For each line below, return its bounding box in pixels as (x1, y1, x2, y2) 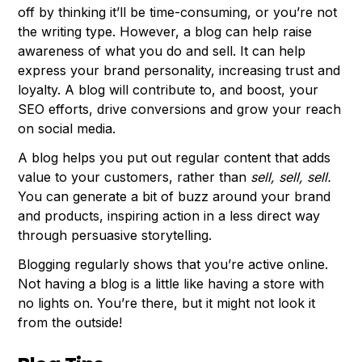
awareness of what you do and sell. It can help (18, 42, 306, 59)
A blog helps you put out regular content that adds (18, 149, 331, 166)
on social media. (18, 120, 116, 137)
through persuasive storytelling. (18, 226, 213, 243)
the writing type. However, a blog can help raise (18, 23, 313, 40)
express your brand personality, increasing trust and (18, 61, 341, 78)
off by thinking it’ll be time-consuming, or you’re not (18, 3, 338, 20)
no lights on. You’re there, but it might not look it (18, 294, 316, 311)
